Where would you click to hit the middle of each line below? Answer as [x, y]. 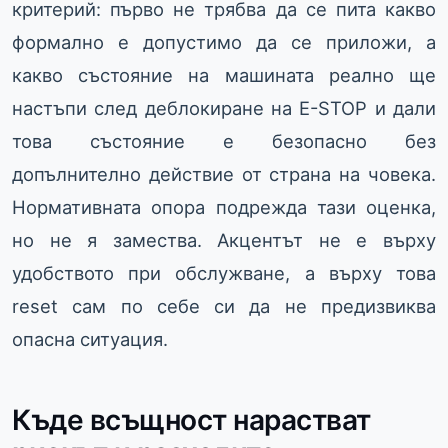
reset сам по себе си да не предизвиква [224, 306]
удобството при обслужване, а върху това [224, 273]
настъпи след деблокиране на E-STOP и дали [224, 108]
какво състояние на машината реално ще [224, 75]
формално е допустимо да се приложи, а [224, 42]
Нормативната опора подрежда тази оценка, [224, 207]
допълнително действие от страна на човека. [224, 174]
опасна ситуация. [90, 339]
